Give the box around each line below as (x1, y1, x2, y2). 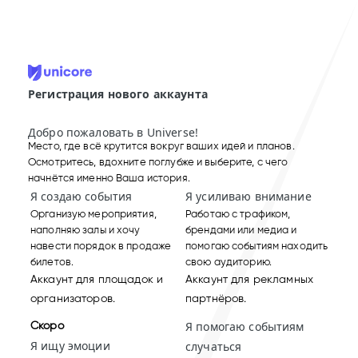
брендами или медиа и (185, 223, 297, 236)
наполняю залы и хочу (30, 223, 141, 236)
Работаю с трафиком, (185, 207, 291, 220)
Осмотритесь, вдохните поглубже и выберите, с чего (28, 155, 288, 168)
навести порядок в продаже (30, 239, 172, 252)
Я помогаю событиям (185, 318, 304, 334)
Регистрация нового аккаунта (28, 86, 208, 101)
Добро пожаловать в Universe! (28, 124, 198, 140)
